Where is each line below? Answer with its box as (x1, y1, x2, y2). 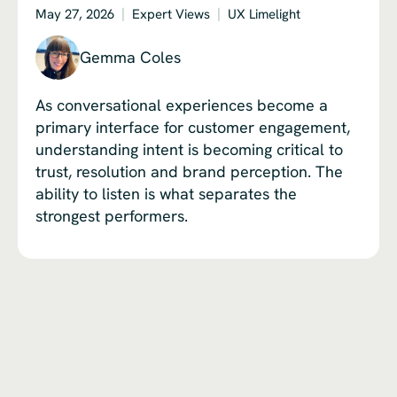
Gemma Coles (80, 47, 181, 67)
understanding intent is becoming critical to (35, 138, 343, 160)
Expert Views (132, 4, 210, 23)
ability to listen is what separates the (35, 183, 297, 204)
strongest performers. (35, 205, 188, 226)
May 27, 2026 (35, 4, 114, 23)
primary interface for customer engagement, (35, 116, 350, 137)
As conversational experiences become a (35, 94, 328, 115)
